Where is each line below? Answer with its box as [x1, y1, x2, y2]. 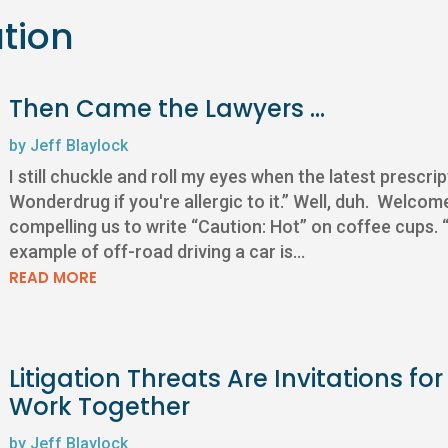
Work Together [8, 390, 190, 424]
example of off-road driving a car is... [8, 241, 305, 263]
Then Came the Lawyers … [8, 92, 325, 126]
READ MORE [8, 267, 97, 289]
